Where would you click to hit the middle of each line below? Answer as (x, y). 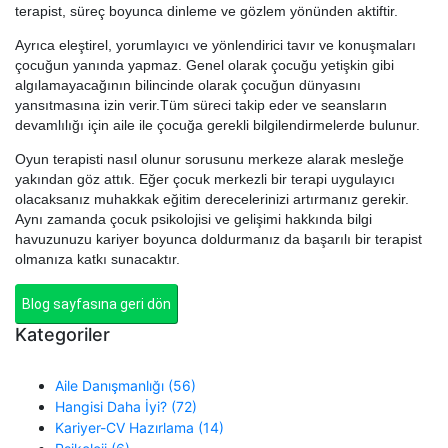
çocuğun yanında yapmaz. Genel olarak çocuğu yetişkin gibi (204, 65)
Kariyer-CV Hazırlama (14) (139, 428)
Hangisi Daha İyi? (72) (126, 407)
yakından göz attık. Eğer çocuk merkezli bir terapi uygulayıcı (205, 179)
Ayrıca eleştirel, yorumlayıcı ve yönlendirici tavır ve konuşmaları (215, 45)
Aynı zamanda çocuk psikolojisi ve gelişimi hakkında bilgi (193, 219)
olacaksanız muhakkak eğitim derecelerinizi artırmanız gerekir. (212, 199)
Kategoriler (62, 335)
